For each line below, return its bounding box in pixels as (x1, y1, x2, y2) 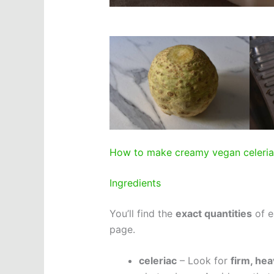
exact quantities (175, 207, 252, 220)
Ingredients (109, 176, 161, 189)
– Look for (176, 254, 231, 267)
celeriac (138, 254, 177, 267)
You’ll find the (109, 207, 176, 220)
